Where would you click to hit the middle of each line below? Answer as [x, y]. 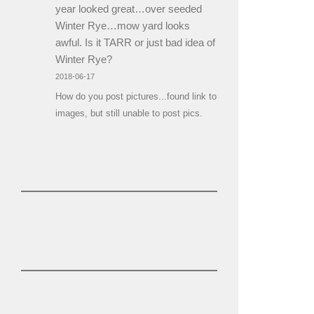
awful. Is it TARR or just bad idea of [135, 43]
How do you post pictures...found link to [136, 96]
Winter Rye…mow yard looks [122, 26]
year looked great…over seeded [128, 9]
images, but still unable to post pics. [129, 113]
